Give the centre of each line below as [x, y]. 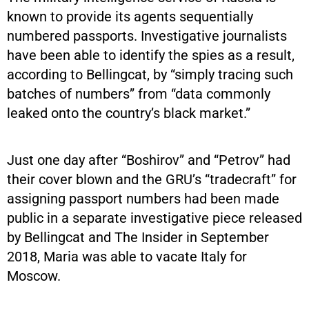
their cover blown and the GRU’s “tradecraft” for [152, 179]
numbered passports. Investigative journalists [147, 36]
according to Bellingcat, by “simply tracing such [150, 74]
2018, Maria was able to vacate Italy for [127, 256]
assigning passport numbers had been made [143, 198]
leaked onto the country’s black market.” [129, 113]
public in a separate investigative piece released [154, 218]
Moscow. [34, 276]
